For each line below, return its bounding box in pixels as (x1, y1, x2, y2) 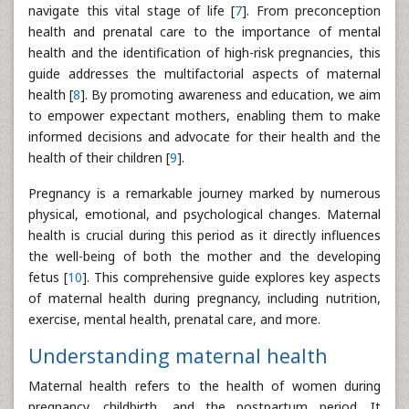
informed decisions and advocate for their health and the (28, 127, 381, 145)
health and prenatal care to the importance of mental (28, 22, 381, 40)
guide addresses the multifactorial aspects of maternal (28, 64, 381, 82)
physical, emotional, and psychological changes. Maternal (28, 204, 381, 223)
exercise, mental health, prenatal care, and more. (28, 309, 320, 328)
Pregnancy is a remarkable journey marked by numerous (28, 184, 381, 202)
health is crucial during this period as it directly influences (28, 225, 381, 244)
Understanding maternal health (28, 341, 328, 369)
